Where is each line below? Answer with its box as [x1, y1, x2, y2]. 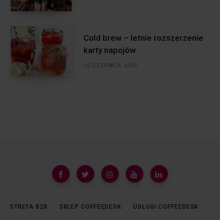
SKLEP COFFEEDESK [59, 203, 122, 211]
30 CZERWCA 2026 [83, 62, 138, 69]
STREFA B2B [9, 203, 48, 211]
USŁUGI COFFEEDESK [133, 203, 199, 211]
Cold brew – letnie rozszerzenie [83, 33, 203, 43]
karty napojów [83, 45, 136, 55]
